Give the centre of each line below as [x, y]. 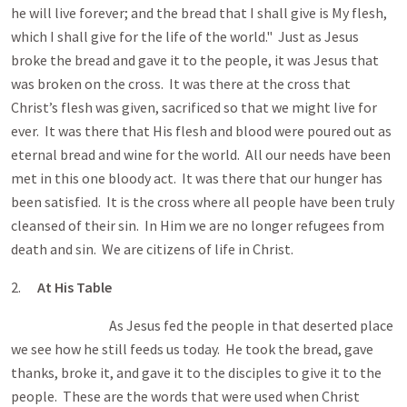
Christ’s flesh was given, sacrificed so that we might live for [194, 107]
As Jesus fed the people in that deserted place [202, 325]
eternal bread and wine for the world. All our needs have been [201, 154]
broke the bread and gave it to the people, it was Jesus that [195, 60]
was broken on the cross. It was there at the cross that [181, 84]
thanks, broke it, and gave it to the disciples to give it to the [196, 372]
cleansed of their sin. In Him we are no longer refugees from [198, 225]
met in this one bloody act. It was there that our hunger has [197, 178]
